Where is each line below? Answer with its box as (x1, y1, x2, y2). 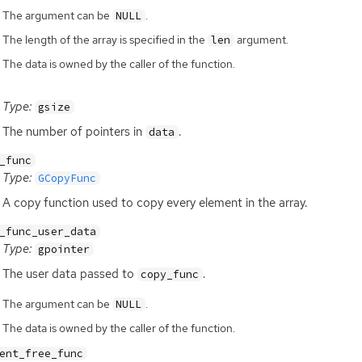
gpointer (38, 242, 90, 256)
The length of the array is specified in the (2, 32, 208, 47)
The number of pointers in (2, 124, 145, 141)
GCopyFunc (38, 170, 97, 185)
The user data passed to (2, 265, 137, 282)
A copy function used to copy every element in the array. (2, 195, 307, 211)
